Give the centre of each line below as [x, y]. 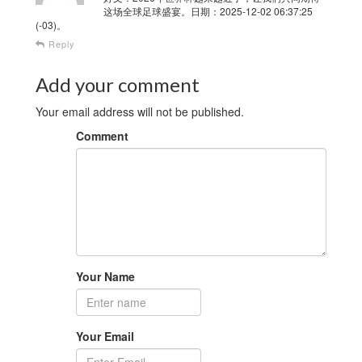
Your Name [105, 276]
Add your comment [118, 84]
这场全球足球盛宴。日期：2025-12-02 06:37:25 [208, 11]
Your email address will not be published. [140, 111]
